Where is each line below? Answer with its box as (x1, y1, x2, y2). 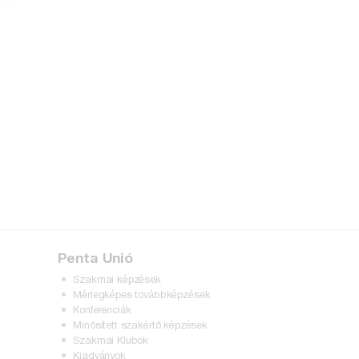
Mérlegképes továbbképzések (73, 290, 211, 301)
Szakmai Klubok (73, 336, 149, 346)
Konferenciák (73, 305, 131, 316)
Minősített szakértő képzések (73, 321, 208, 331)
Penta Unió (57, 253, 133, 265)
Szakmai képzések (73, 275, 161, 285)
